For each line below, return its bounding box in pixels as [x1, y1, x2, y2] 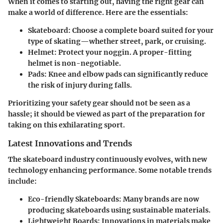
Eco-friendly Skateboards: [28, 194, 121, 204]
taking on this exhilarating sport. [8, 120, 125, 129]
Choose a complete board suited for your [71, 25, 214, 35]
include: [8, 176, 37, 186]
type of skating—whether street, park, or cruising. [28, 36, 206, 46]
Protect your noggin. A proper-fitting [57, 47, 192, 57]
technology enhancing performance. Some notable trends [8, 165, 212, 175]
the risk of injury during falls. [28, 80, 132, 90]
